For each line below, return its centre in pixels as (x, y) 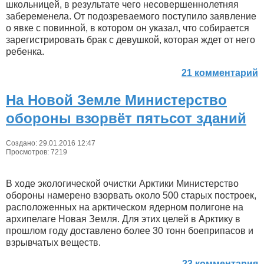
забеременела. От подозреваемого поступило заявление (131, 16)
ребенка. (25, 52)
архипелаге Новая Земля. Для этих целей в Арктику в (123, 219)
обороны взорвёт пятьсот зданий (126, 118)
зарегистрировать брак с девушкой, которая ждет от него (131, 40)
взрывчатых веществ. (53, 243)
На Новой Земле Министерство (116, 100)
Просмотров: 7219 (37, 152)
